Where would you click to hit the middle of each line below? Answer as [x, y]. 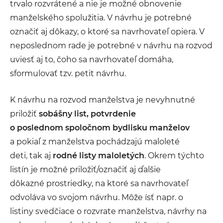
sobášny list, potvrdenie [87, 114]
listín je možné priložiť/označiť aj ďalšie [85, 169]
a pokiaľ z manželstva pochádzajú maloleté [95, 142]
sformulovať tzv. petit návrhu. [68, 73]
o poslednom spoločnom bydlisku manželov [100, 128]
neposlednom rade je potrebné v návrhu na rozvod [111, 46]
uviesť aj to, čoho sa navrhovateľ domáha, [92, 59]
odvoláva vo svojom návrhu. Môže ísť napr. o [97, 197]
